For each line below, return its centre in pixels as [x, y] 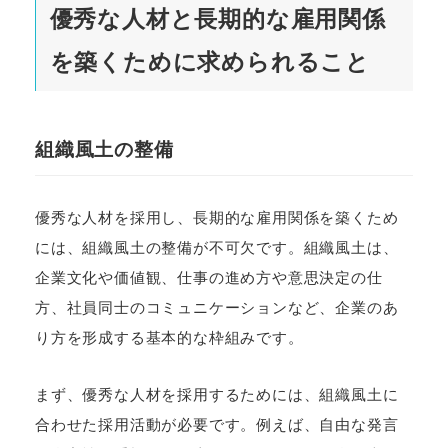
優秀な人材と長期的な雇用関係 [217, 19]
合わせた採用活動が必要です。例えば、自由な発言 [217, 425]
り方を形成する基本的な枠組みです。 [169, 338]
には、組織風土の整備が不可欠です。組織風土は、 [217, 248]
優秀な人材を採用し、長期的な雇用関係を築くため [217, 218]
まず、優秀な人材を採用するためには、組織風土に [217, 395]
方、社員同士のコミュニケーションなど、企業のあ [217, 308]
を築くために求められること [209, 62]
